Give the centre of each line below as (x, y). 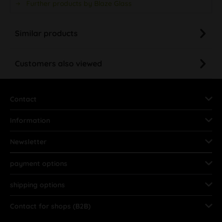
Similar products (46, 33)
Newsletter (28, 141)
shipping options (37, 185)
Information (30, 120)
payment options (39, 163)
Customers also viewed (58, 63)
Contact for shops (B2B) (50, 206)
